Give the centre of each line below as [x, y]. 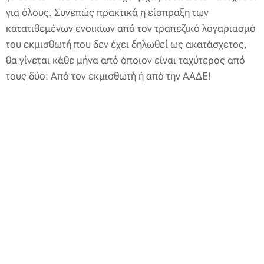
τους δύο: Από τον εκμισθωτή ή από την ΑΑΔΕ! [108, 76]
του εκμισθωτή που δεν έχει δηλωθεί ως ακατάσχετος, [126, 44]
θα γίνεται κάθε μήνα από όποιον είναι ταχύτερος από [126, 60]
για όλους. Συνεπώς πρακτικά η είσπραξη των [107, 12]
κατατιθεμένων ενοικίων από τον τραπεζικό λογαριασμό [131, 28]
